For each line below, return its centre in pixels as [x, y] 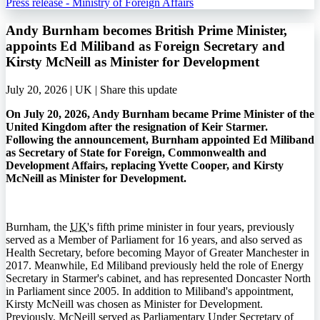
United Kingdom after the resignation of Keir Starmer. [137, 126]
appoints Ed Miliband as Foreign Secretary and [145, 46]
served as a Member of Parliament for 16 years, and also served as [154, 239]
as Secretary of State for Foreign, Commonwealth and [136, 152]
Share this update [139, 89]
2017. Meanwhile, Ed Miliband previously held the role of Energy [155, 265]
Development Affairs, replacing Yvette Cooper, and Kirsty [145, 165]
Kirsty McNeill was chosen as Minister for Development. [134, 304]
